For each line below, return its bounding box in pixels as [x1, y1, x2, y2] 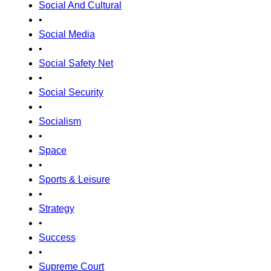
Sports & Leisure [39, 174, 110, 184]
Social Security [39, 87, 103, 97]
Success [39, 232, 76, 243]
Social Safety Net [39, 58, 113, 68]
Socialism [39, 116, 81, 126]
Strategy [39, 203, 74, 214]
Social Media [39, 29, 95, 39]
